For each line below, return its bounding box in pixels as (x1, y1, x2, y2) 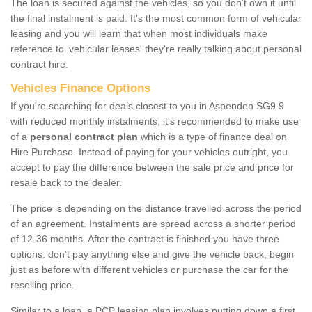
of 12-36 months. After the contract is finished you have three (10, 233, 279, 244)
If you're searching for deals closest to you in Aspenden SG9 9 (10, 100, 284, 111)
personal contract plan (30, 130, 138, 142)
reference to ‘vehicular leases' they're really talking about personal (10, 42, 302, 54)
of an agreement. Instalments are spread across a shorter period (10, 217, 296, 229)
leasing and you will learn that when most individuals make (10, 27, 267, 39)
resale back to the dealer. (10, 176, 122, 188)
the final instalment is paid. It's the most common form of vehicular (10, 12, 302, 24)
